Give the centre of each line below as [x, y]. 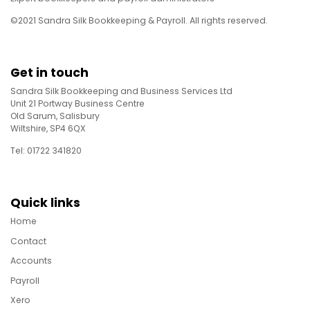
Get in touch [49, 73]
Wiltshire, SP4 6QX [48, 129]
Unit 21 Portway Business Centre [77, 104]
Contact [28, 241]
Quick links [45, 203]
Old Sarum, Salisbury [55, 116]
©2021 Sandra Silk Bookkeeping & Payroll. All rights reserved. [139, 21]
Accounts [31, 261]
